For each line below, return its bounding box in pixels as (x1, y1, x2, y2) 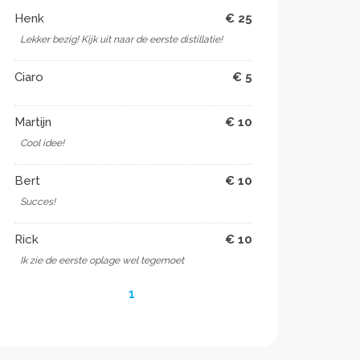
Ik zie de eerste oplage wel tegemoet (20, 255, 184, 266)
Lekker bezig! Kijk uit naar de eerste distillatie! (20, 34, 223, 45)
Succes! (20, 196, 55, 207)
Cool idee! (20, 137, 64, 149)
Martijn (14, 115, 51, 129)
